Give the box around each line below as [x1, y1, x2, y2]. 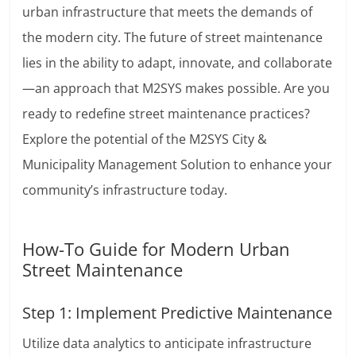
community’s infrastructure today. [22, 181, 228, 199]
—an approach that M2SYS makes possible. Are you [22, 79, 331, 98]
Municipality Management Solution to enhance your [22, 156, 333, 174]
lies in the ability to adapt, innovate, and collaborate [22, 54, 333, 72]
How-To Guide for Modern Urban [22, 237, 291, 261]
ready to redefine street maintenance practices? [22, 105, 311, 123]
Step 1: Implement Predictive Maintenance [22, 302, 333, 324]
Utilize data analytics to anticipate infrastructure [22, 335, 312, 353]
